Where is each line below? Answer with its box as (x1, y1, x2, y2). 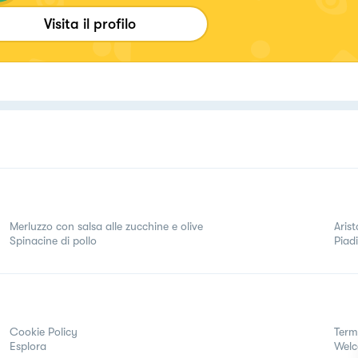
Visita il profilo (44, 16, 136, 32)
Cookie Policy (10, 325, 78, 338)
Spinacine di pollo (10, 234, 97, 247)
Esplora (10, 340, 46, 352)
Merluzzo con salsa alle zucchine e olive (10, 220, 203, 233)
